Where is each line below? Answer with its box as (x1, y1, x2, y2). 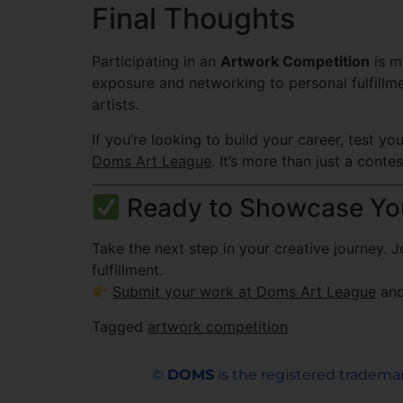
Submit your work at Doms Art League (112, 282, 377, 301)
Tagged (92, 317, 148, 336)
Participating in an (92, 52, 220, 71)
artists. (92, 95, 139, 114)
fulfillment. (92, 261, 163, 280)
